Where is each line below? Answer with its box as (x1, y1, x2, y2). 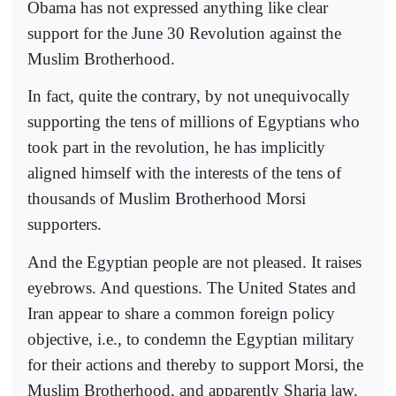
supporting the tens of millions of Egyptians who (27, 112, 360, 132)
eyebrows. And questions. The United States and (27, 278, 356, 297)
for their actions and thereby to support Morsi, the (27, 354, 363, 374)
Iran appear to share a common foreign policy (27, 303, 335, 323)
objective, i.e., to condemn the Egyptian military (27, 329, 354, 348)
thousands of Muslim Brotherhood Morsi (27, 189, 306, 209)
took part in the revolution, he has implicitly (27, 138, 325, 157)
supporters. (27, 215, 102, 234)
